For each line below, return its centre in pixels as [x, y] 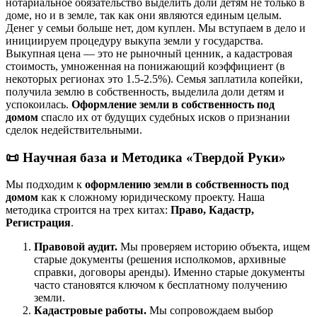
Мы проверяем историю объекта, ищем [215, 247]
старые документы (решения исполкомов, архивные [160, 260]
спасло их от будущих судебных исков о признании [164, 117]
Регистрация [38, 223]
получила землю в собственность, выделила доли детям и [145, 91]
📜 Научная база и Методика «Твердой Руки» [146, 157]
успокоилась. [39, 104]
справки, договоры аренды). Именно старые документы [169, 272]
